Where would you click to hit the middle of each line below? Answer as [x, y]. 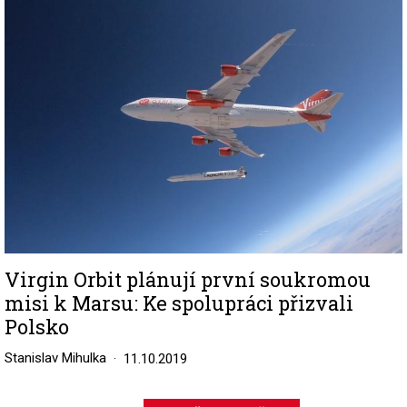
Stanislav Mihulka [55, 357]
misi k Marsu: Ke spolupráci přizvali [179, 303]
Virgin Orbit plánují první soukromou [188, 279]
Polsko [37, 326]
